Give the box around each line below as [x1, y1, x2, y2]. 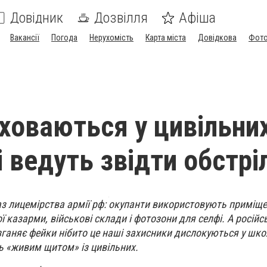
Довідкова [198, 33, 237, 42]
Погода [51, 33, 77, 42]
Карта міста [145, 33, 186, 42]
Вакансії [10, 33, 39, 42]
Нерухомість [89, 33, 133, 42]
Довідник [10, 10, 63, 26]
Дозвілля [94, 10, 148, 26]
